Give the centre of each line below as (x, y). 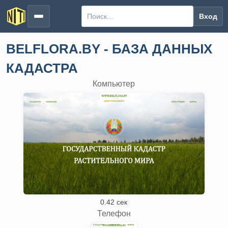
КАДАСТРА (42, 68)
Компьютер (114, 84)
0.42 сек (114, 202)
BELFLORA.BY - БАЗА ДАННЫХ (109, 49)
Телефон (114, 213)
